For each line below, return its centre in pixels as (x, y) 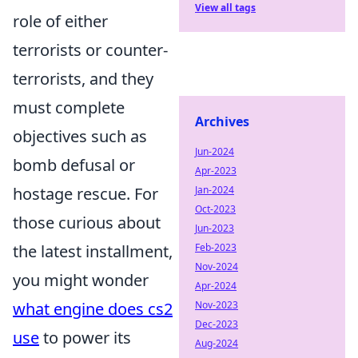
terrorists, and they (83, 79)
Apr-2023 (216, 171)
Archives (222, 121)
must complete (69, 107)
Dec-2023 (217, 324)
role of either (60, 21)
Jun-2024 (215, 151)
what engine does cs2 (93, 309)
